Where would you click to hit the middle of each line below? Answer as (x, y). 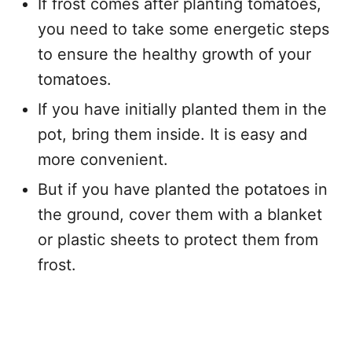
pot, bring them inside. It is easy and (172, 134)
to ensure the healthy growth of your (174, 54)
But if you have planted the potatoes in (183, 189)
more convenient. (103, 159)
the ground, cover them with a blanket (180, 214)
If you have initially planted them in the (182, 109)
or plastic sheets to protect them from (178, 239)
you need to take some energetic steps (183, 29)
